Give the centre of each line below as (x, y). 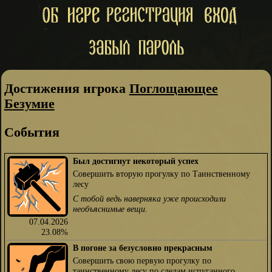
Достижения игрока (66, 88)
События (32, 132)
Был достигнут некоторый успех (135, 161)
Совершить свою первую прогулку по (142, 260)
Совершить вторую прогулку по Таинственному (161, 173)
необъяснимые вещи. (110, 209)
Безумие (29, 104)
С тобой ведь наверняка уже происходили (149, 198)
